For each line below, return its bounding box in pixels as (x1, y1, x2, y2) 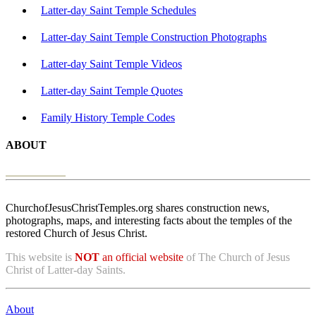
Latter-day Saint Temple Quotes (41, 84, 183, 97)
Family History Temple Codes (41, 111, 175, 123)
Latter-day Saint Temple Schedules (41, 4, 196, 16)
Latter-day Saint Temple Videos (41, 57, 182, 70)
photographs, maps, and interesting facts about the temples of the (6, 214, 292, 227)
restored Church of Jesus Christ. (6, 227, 147, 240)
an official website (99, 251, 183, 264)
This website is (6, 251, 75, 264)
